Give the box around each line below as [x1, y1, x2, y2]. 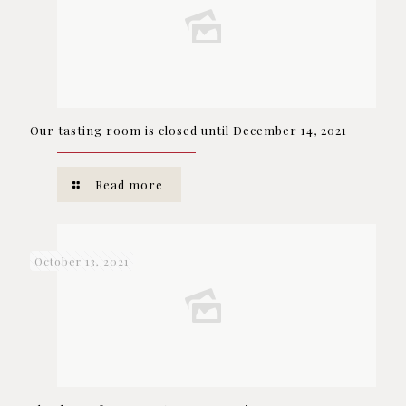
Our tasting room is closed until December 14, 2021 [30, 122, 347, 138]
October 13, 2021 [34, 254, 129, 268]
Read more [95, 177, 164, 192]
